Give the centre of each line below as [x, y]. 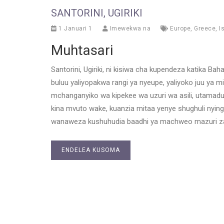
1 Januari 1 [74, 29]
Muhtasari [82, 50]
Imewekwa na [129, 29]
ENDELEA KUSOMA [91, 150]
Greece [205, 29]
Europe [180, 29]
